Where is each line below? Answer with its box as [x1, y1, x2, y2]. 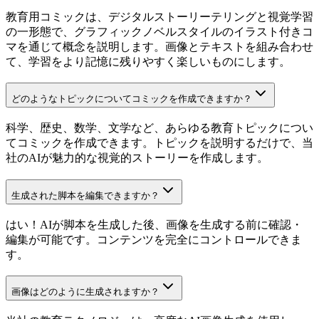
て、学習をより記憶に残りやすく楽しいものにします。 [6, 55, 291, 68]
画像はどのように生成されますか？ [11, 286, 159, 298]
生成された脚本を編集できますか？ [11, 189, 159, 201]
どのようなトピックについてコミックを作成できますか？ [11, 93, 252, 105]
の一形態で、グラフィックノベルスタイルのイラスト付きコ [6, 25, 313, 38]
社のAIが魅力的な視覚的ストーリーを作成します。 [6, 152, 268, 164]
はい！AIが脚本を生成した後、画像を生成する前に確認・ [6, 218, 303, 231]
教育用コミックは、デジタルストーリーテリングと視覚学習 [6, 10, 313, 23]
